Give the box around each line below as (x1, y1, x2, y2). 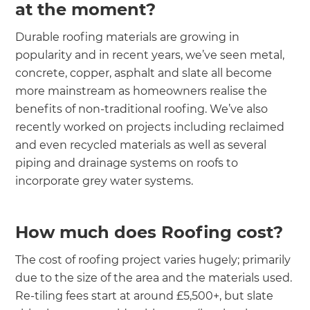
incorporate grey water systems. (15, 174, 194, 188)
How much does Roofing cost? (15, 221, 284, 242)
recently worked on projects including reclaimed (15, 120, 285, 134)
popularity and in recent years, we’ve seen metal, (15, 48, 285, 62)
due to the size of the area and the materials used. (15, 271, 293, 284)
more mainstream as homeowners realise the (15, 84, 268, 98)
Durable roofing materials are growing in (15, 30, 240, 44)
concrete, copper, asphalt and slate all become (15, 66, 273, 80)
